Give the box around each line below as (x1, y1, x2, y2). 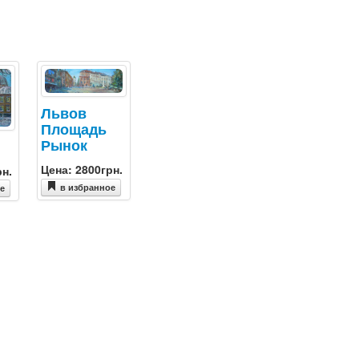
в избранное (60, 180, 116, 193)
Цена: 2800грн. (41, 161, 123, 178)
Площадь (41, 119, 107, 139)
